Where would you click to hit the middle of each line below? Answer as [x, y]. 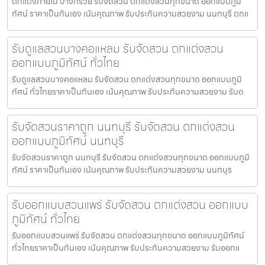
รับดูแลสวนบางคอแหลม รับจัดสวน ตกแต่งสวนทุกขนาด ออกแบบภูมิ [127, 79]
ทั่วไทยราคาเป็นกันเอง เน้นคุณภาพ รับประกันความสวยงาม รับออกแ [126, 248]
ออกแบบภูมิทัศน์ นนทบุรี [68, 140]
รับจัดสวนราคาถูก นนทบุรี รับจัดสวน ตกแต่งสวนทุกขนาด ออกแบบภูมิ [131, 157]
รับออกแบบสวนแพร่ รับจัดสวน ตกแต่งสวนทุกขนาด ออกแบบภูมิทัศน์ [128, 235]
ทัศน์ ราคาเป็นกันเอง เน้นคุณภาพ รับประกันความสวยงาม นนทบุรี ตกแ [130, 13]
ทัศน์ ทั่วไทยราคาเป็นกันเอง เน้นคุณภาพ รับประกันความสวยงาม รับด [128, 91]
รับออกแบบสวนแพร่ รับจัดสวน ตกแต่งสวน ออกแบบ [130, 204]
